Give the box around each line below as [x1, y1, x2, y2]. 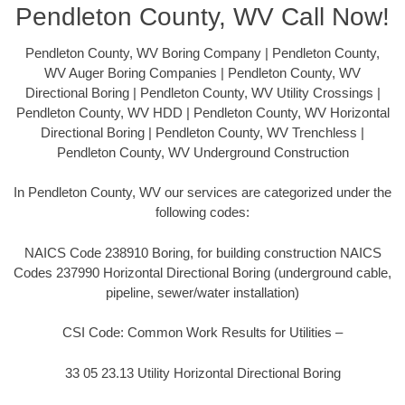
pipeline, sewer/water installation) [106, 284, 299, 300]
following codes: [155, 204, 250, 221]
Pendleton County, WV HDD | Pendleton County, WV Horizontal [15, 104, 390, 120]
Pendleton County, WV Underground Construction [56, 144, 349, 160]
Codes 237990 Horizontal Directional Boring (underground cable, [14, 264, 391, 280]
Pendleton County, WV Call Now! [15, 2, 390, 31]
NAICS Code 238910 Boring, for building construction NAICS [24, 244, 381, 260]
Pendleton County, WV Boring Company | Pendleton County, [25, 44, 380, 61]
